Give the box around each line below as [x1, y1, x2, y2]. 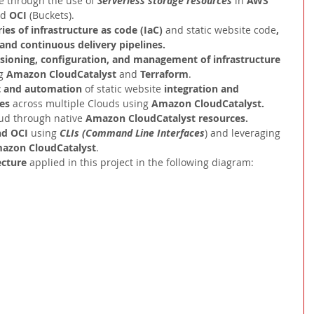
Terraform [140, 67, 189, 81]
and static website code [165, 23, 276, 37]
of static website [85, 82, 164, 96]
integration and [164, 82, 242, 96]
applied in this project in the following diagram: [29, 156, 254, 170]
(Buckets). [29, 8, 74, 22]
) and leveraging [205, 126, 283, 140]
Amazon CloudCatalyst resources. [86, 111, 248, 125]
